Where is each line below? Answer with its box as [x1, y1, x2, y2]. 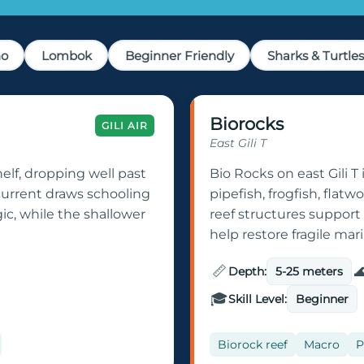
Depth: [228, 264, 267, 279]
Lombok [41, 47, 92, 63]
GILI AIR [102, 119, 148, 132]
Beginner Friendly [124, 47, 234, 63]
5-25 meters [275, 264, 344, 279]
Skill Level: [228, 292, 288, 307]
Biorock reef [218, 337, 288, 353]
